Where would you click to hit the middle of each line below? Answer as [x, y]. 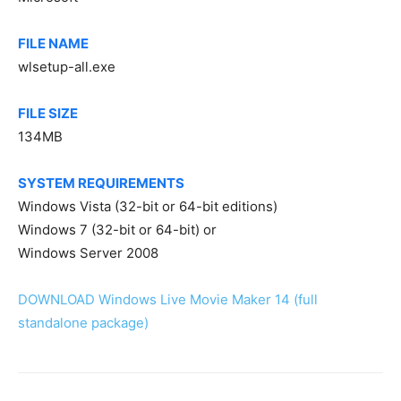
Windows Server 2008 [88, 253]
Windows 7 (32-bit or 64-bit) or [117, 230]
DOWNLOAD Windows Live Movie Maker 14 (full [168, 299]
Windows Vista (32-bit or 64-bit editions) [148, 206]
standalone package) [83, 323]
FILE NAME [53, 43]
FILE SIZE [48, 113]
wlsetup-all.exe [67, 67]
